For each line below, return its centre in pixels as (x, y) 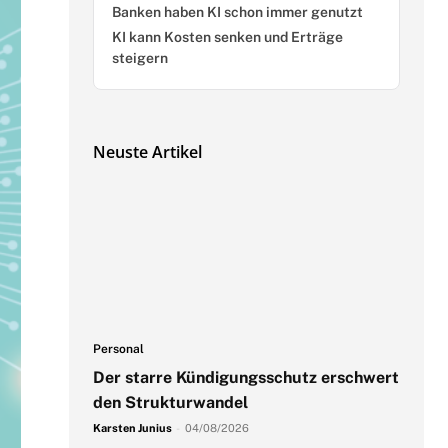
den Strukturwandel (170, 402)
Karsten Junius (132, 427)
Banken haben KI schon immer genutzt (237, 11)
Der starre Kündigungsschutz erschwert (245, 377)
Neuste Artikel (147, 151)
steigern (139, 57)
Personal (118, 348)
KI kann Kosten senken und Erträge (227, 36)
